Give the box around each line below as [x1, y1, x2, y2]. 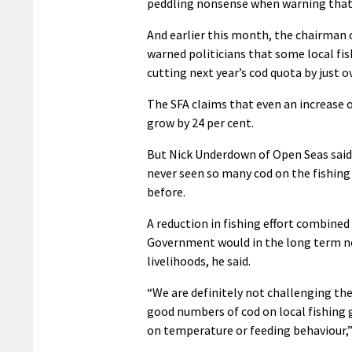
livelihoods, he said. [147, 253, 251, 269]
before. [147, 184, 185, 200]
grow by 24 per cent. [147, 115, 254, 131]
